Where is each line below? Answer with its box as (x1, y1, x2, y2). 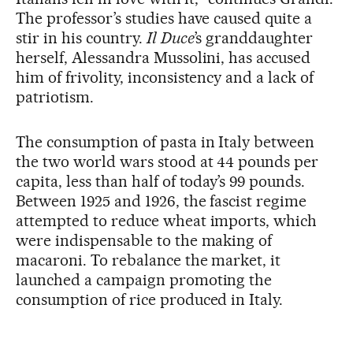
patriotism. (16, 87, 94, 106)
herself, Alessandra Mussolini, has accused (16, 47, 311, 67)
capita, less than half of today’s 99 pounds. (16, 171, 306, 191)
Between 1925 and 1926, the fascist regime (16, 191, 307, 210)
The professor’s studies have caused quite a (16, 8, 313, 28)
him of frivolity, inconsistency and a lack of (16, 67, 314, 87)
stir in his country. (16, 28, 147, 47)
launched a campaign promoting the (16, 269, 273, 289)
